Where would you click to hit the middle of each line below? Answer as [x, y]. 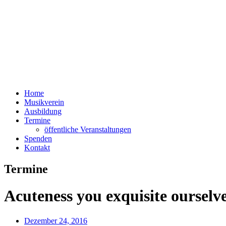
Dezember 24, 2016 [56, 220]
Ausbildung [43, 111]
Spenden [38, 138]
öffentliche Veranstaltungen [88, 129]
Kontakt [37, 148]
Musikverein [44, 102]
